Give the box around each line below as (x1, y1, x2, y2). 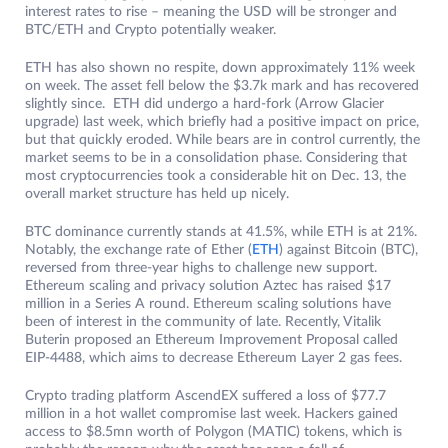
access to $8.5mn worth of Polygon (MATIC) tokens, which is (25, 425, 402, 440)
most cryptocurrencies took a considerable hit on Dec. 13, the (25, 169, 406, 184)
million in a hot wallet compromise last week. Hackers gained (25, 407, 398, 422)
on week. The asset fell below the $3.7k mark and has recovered (25, 79, 419, 94)
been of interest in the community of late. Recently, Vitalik (25, 315, 381, 330)
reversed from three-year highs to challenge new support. (25, 261, 377, 276)
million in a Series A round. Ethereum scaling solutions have (25, 297, 391, 312)
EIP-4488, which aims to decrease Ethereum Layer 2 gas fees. (25, 351, 406, 366)
